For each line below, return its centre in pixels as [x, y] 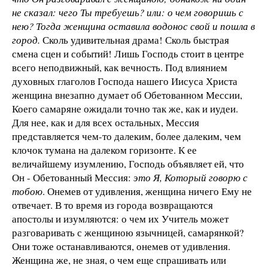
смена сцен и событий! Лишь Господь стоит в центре [128, 54]
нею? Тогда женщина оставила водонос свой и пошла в [133, 26]
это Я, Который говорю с [191, 178]
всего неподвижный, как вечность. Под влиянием [120, 68]
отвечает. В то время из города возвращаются [112, 205]
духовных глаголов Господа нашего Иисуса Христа [125, 81]
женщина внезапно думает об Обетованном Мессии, [127, 95]
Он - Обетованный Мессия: [73, 178]
